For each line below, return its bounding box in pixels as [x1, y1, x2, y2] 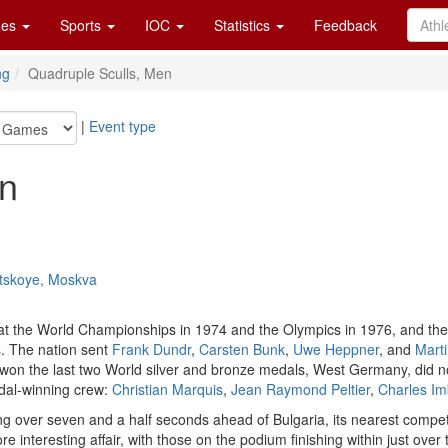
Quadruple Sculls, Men [28, 63, 172, 83]
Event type [89, 115, 156, 136]
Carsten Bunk [199, 339, 285, 359]
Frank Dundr [112, 339, 191, 359]
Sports [60, 15, 105, 35]
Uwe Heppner [293, 339, 379, 359]
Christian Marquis [112, 379, 223, 399]
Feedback [314, 15, 377, 35]
